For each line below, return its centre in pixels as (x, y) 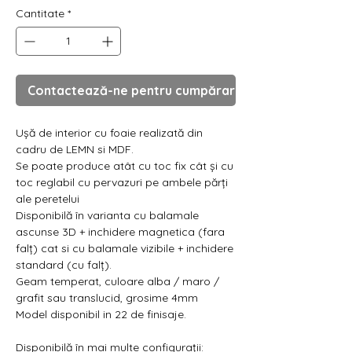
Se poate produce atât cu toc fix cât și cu (125, 165)
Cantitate (40, 13)
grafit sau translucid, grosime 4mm (107, 297)
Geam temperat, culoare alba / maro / (117, 281)
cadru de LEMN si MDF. (75, 149)
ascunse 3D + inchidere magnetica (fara (120, 231)
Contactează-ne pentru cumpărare (135, 90)
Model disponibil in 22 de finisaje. (101, 314)
